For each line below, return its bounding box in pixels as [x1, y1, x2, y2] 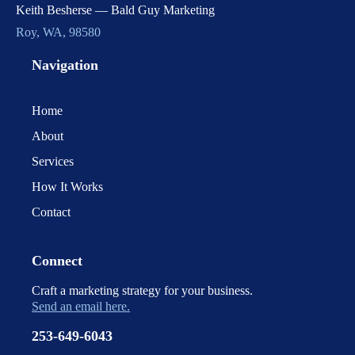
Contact [32, 204, 71, 219]
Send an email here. [32, 299, 130, 313]
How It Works [32, 179, 103, 193]
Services [32, 154, 74, 168]
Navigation [32, 56, 98, 73]
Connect [32, 252, 82, 269]
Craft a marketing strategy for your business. [32, 283, 253, 297]
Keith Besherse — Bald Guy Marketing [16, 2, 215, 17]
